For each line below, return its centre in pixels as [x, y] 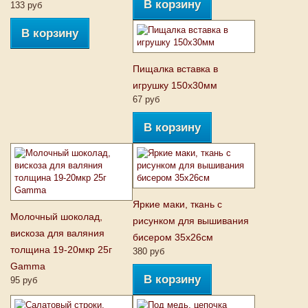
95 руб [24, 280]
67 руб [146, 99]
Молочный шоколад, [56, 217]
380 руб [148, 251]
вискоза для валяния [57, 233]
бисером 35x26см [173, 237]
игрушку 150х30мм [175, 85]
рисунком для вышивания [191, 221]
